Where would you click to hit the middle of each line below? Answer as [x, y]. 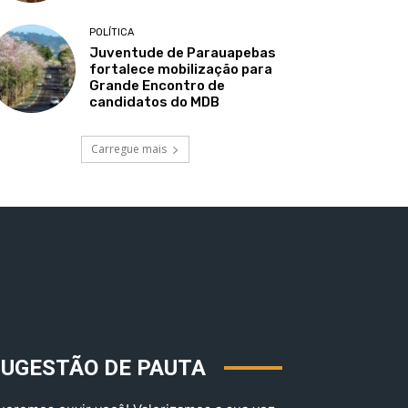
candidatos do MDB [155, 102]
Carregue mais [128, 148]
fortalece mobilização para [181, 69]
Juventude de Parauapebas [183, 52]
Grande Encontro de [158, 85]
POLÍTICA [112, 32]
